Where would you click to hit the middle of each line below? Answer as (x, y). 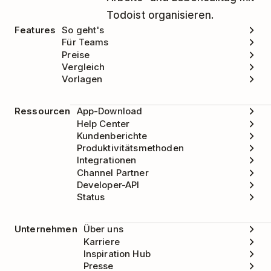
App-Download (109, 111)
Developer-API (108, 184)
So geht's (83, 30)
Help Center (103, 123)
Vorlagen (82, 79)
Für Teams (85, 42)
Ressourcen (43, 111)
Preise (76, 54)
